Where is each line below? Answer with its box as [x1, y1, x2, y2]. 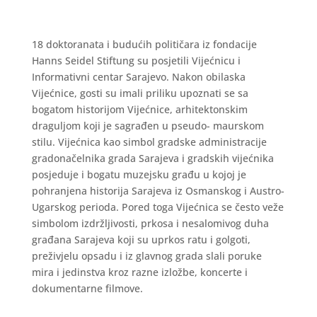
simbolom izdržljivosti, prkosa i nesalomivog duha [31, 217, 269, 230]
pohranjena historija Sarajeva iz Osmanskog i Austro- [31, 184, 284, 197]
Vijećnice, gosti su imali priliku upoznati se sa [31, 86, 248, 100]
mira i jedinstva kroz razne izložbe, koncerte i [31, 265, 248, 279]
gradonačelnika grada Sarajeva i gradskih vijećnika [31, 151, 274, 165]
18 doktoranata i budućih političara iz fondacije [31, 38, 257, 51]
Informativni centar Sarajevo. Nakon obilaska [31, 70, 246, 83]
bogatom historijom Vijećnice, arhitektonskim [31, 103, 248, 116]
